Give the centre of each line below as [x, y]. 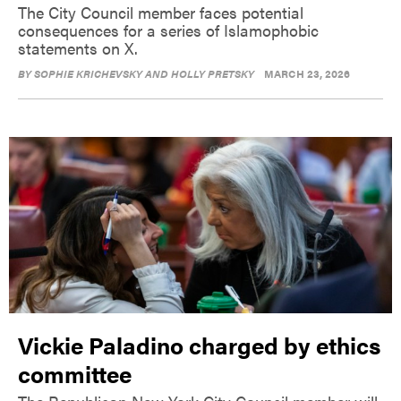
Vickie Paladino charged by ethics [199, 345]
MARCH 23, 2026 [307, 74]
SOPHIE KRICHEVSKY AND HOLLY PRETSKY [144, 74]
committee [75, 373]
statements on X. [78, 48]
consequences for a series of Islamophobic [168, 30]
